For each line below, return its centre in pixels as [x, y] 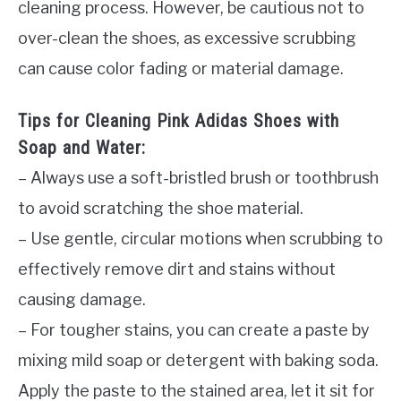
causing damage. [82, 300]
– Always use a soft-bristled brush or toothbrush [198, 178]
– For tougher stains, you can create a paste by [194, 330]
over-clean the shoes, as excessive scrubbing [187, 38]
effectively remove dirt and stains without [177, 269]
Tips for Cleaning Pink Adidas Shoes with [179, 121]
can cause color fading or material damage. [181, 68]
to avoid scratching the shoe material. [161, 209]
